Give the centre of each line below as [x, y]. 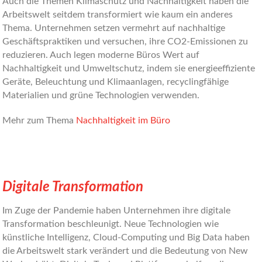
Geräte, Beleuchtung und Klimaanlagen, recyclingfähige [116, 82]
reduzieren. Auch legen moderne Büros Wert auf [101, 55]
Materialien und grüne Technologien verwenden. [101, 95]
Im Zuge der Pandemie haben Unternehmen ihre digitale [117, 211]
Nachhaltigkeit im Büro [123, 120]
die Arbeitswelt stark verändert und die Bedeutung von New [125, 251]
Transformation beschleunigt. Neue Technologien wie [111, 224]
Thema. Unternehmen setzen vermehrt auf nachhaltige [114, 28]
